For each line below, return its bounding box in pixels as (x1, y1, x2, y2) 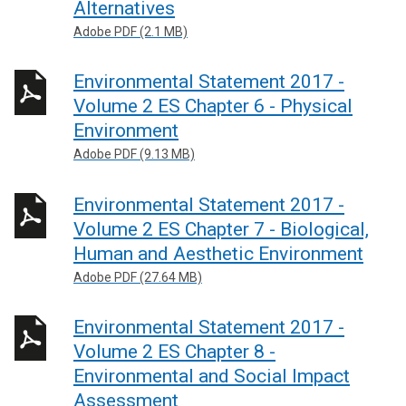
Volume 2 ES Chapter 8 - (73, 341, 275, 362)
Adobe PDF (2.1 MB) (73, 24, 188, 39)
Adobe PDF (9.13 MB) (73, 147, 195, 161)
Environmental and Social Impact (73, 365, 350, 387)
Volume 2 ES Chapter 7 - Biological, (73, 217, 369, 240)
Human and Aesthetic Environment (73, 242, 363, 265)
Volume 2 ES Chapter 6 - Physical (73, 95, 353, 117)
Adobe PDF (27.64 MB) (73, 269, 202, 285)
